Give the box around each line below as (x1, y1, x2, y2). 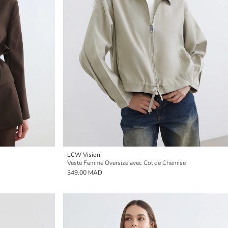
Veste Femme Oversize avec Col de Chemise (67, 159, 186, 167)
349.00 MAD (67, 168, 102, 177)
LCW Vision (67, 151, 100, 159)
